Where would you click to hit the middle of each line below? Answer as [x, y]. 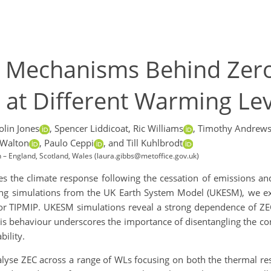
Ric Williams [158, 129]
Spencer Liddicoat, [92, 129]
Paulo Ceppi [69, 143]
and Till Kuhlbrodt [145, 143]
